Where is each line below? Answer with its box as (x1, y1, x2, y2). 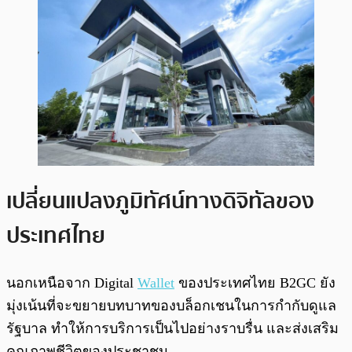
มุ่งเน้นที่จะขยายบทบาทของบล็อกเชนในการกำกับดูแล (6, 298, 336, 314)
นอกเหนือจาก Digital (6, 275, 137, 291)
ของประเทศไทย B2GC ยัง (174, 275, 335, 291)
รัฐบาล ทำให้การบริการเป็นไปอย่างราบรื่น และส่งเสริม (6, 321, 339, 337)
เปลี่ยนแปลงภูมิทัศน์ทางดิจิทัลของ (6, 184, 314, 219)
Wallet (137, 275, 174, 291)
